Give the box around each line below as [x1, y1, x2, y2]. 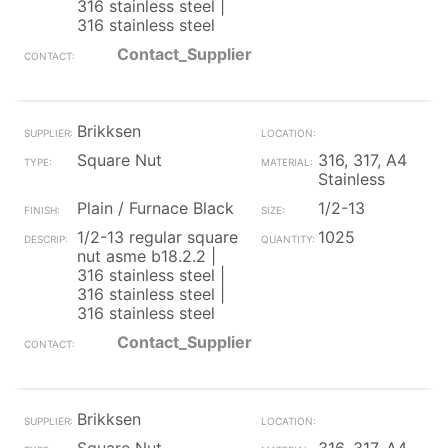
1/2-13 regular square [77, 227, 238, 247]
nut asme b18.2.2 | [77, 246, 216, 266]
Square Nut [77, 150, 162, 170]
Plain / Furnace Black [77, 198, 234, 218]
